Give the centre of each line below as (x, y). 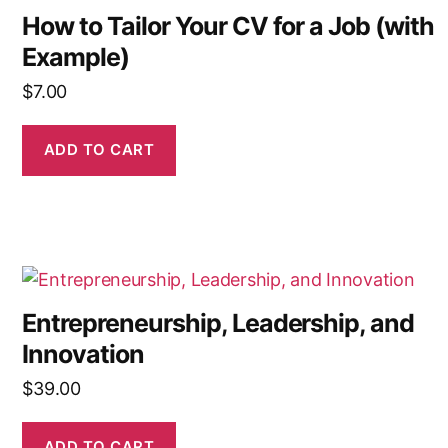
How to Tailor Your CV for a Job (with (228, 25)
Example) (76, 56)
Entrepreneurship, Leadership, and (218, 322)
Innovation (83, 353)
